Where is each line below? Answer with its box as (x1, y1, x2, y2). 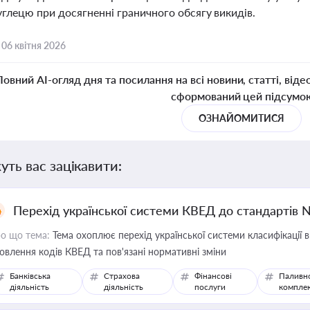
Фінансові (194, 271, 232, 281)
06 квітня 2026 (1, 39, 66, 51)
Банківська (10, 271, 51, 281)
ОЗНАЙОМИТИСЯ (199, 112, 284, 124)
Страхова (104, 271, 140, 281)
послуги (194, 282, 226, 292)
